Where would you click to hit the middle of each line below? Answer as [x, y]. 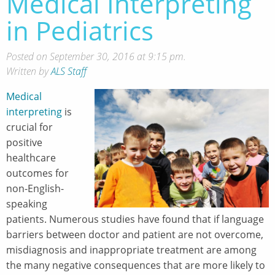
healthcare [31, 157]
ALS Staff [69, 71]
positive [24, 142]
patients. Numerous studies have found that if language [135, 219]
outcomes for [37, 173]
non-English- [35, 188]
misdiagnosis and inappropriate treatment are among [131, 250]
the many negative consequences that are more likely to [136, 265]
